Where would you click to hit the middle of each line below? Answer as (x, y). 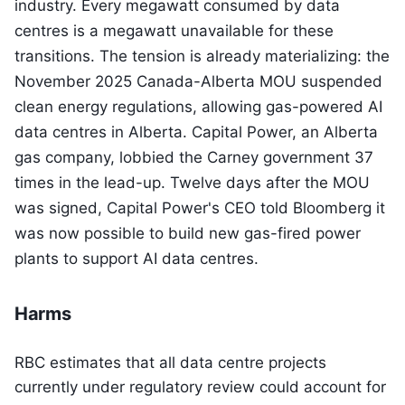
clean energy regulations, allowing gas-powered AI (198, 107)
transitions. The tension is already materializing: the (202, 56)
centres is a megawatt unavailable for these (174, 31)
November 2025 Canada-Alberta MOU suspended (198, 81)
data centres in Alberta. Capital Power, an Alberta (196, 132)
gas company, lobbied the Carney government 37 (194, 157)
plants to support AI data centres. (137, 259)
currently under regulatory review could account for (200, 387)
